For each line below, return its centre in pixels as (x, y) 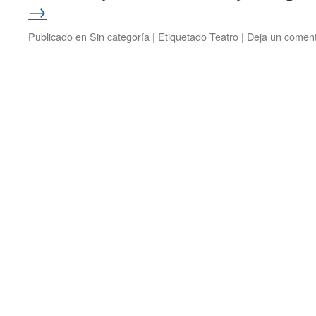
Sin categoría (120, 36)
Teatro (224, 36)
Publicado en (57, 36)
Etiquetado (182, 36)
